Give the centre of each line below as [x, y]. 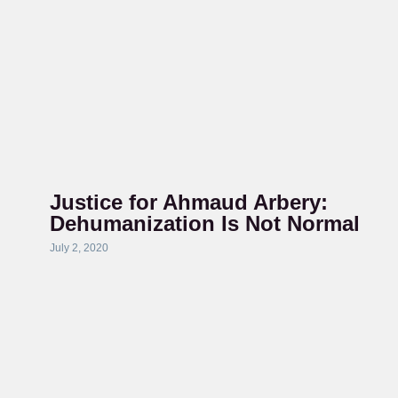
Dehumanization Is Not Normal [204, 223]
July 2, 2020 [79, 248]
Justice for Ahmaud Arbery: [188, 202]
